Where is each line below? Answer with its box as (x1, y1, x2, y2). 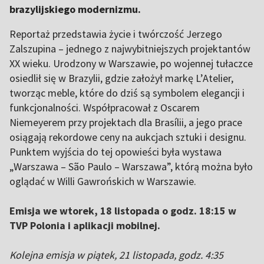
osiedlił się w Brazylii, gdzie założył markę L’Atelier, (9, 71, 233, 85)
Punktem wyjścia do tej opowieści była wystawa (9, 145, 222, 159)
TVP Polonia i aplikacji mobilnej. (9, 219, 160, 232)
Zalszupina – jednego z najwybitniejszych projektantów (9, 42, 250, 55)
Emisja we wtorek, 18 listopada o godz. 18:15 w (9, 204, 236, 217)
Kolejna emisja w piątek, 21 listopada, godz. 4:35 (9, 248, 223, 262)
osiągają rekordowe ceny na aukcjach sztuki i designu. (9, 130, 246, 144)
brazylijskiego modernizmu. (9, 2, 141, 16)
